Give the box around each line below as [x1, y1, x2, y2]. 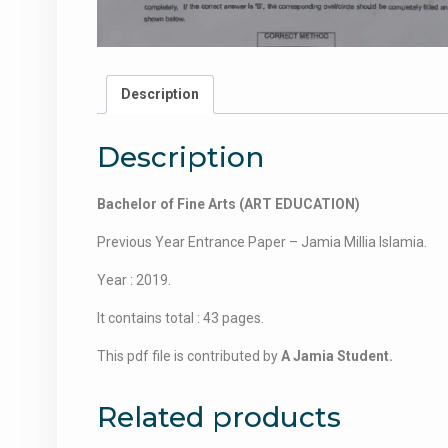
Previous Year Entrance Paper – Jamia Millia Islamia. [97, 234, 427, 251]
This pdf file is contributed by [97, 348, 281, 365]
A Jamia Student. [281, 348, 393, 365]
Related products [97, 400, 341, 435]
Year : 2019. [97, 272, 171, 289]
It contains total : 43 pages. [97, 310, 264, 327]
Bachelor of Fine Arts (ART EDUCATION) [97, 196, 360, 213]
